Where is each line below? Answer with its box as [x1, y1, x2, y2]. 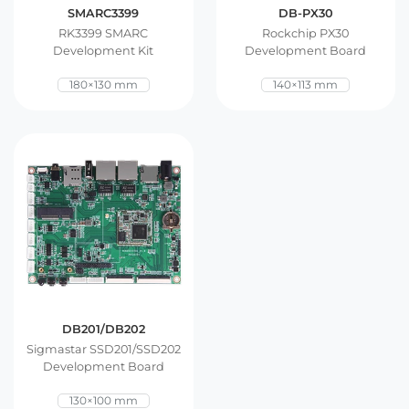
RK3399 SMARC [58, 26, 149, 40]
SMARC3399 [68, 6, 140, 20]
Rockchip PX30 [262, 26, 350, 40]
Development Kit [53, 44, 154, 58]
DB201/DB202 [61, 321, 145, 336]
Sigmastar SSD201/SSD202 [26, 341, 181, 356]
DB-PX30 [278, 6, 333, 20]
